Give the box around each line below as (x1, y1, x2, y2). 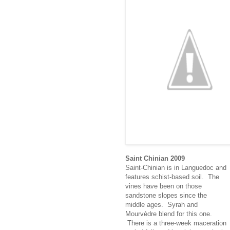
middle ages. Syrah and (125, 200, 198, 208)
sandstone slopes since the (125, 191, 207, 199)
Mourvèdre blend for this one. (125, 209, 212, 218)
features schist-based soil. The (125, 172, 219, 181)
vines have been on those (125, 182, 202, 190)
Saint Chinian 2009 (125, 154, 185, 162)
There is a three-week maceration (125, 219, 226, 227)
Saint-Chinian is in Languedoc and (125, 163, 226, 171)
